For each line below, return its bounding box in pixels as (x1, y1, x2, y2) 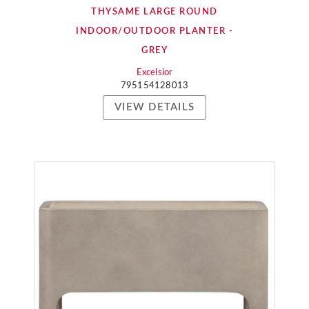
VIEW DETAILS (114, 102, 195, 112)
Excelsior (136, 68, 173, 77)
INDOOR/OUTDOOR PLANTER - (76, 27, 233, 36)
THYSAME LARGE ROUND (91, 8, 218, 17)
